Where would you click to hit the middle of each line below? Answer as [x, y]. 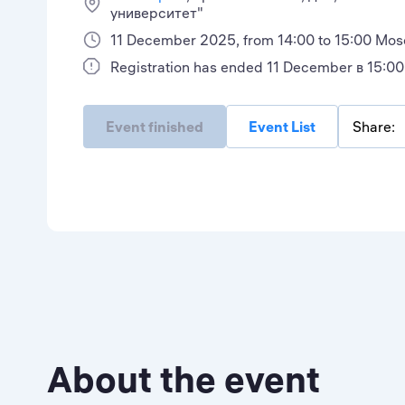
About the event [184, 379]
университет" [157, 13]
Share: [374, 127]
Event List [282, 127]
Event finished [155, 127]
